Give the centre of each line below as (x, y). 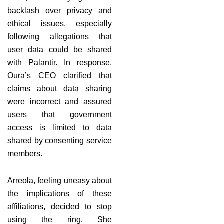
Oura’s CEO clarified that (60, 75)
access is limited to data (60, 127)
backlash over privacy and (60, 10)
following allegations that (60, 36)
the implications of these (60, 193)
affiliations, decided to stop (60, 206)
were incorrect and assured (60, 101)
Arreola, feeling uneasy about (60, 180)
